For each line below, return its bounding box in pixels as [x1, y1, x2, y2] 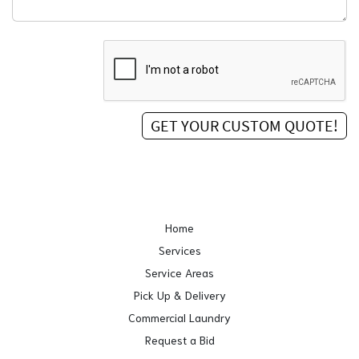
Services [158, 242, 201, 257]
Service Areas [145, 264, 214, 280]
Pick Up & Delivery [133, 287, 226, 302]
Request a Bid [144, 332, 215, 347]
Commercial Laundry [128, 309, 231, 325]
